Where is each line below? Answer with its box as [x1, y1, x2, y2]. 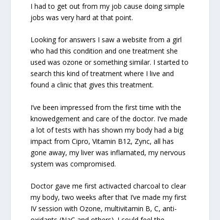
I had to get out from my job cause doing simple [30, 1, 185, 11]
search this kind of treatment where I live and [30, 69, 174, 79]
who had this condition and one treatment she [30, 46, 178, 56]
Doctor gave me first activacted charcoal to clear [30, 181, 187, 191]
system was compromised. [30, 159, 116, 168]
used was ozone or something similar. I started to [30, 57, 189, 67]
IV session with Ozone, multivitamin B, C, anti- [30, 203, 177, 213]
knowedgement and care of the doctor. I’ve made [30, 113, 188, 123]
